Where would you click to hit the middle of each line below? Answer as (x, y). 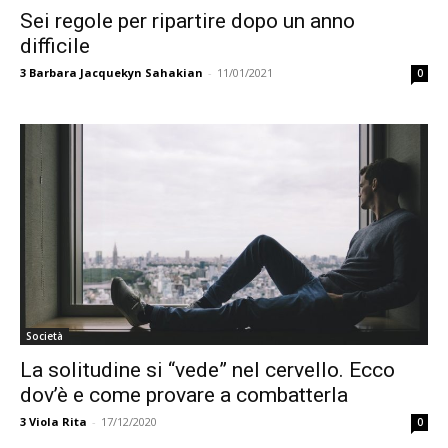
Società (44, 335)
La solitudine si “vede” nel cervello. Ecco (207, 369)
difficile (55, 45)
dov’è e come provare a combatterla (184, 394)
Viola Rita (58, 421)
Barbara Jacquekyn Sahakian (116, 72)
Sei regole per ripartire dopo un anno (187, 20)
